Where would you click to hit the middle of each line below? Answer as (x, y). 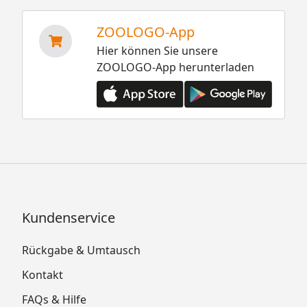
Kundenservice (69, 218)
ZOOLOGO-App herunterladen (175, 67)
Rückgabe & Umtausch (81, 250)
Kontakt (42, 275)
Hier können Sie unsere (157, 50)
